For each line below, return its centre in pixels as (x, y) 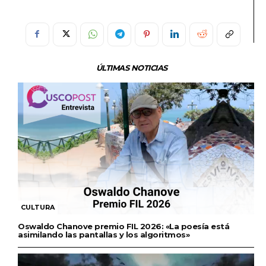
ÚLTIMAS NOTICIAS (132, 67)
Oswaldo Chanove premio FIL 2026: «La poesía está (123, 227)
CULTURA (38, 208)
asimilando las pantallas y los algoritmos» (104, 235)
